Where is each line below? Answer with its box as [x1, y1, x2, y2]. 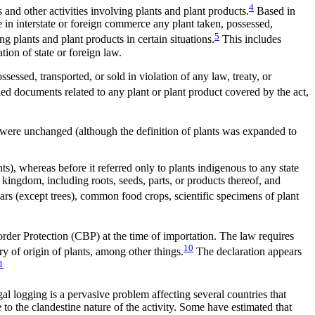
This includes [219, 33, 281, 46]
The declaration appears [193, 245, 302, 258]
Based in [254, 5, 295, 18]
